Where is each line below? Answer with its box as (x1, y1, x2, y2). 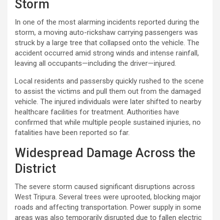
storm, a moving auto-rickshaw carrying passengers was (15, 27, 198, 37)
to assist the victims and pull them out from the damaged (15, 86, 201, 96)
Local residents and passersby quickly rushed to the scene (15, 76, 204, 85)
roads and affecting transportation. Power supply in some (15, 202, 201, 212)
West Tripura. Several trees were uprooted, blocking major (15, 192, 201, 201)
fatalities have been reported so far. (15, 128, 130, 137)
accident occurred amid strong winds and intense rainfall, (15, 48, 199, 57)
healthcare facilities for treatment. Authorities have (15, 107, 179, 116)
